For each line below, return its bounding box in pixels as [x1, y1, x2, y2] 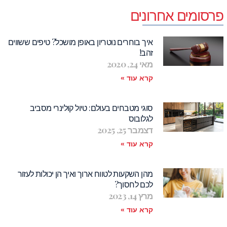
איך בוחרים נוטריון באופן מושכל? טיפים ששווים [8, 36, 153, 48]
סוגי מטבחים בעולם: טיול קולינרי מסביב [29, 102, 153, 113]
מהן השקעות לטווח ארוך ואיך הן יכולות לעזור [17, 168, 153, 179]
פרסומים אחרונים [130, 6, 223, 25]
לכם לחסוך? [114, 179, 153, 190]
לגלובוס [128, 113, 153, 124]
